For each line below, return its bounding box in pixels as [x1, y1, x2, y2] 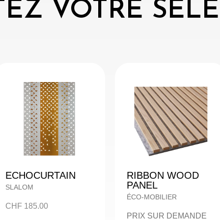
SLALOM [5, 183, 33, 191]
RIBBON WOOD [126, 169, 199, 181]
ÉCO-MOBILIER [126, 192, 177, 201]
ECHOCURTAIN [5, 169, 76, 181]
